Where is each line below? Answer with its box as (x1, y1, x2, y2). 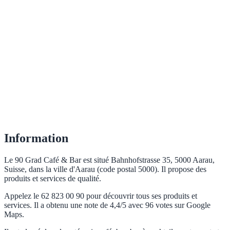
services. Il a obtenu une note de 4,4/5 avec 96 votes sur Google (4, 201, 210, 210)
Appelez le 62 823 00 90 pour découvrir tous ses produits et (4, 191, 197, 201)
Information (4, 131, 68, 145)
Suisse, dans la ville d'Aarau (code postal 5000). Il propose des (4, 165, 206, 174)
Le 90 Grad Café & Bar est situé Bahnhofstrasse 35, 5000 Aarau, (4, 156, 215, 165)
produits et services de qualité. (4, 174, 101, 183)
